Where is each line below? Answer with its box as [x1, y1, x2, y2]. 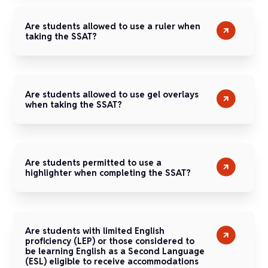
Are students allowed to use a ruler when [25, 20, 201, 32]
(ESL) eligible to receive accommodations [25, 255, 199, 267]
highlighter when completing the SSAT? [25, 167, 191, 178]
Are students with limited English [25, 225, 165, 236]
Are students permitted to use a [25, 157, 162, 168]
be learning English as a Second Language [25, 245, 205, 257]
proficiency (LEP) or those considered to [25, 235, 195, 246]
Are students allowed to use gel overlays [25, 89, 199, 100]
